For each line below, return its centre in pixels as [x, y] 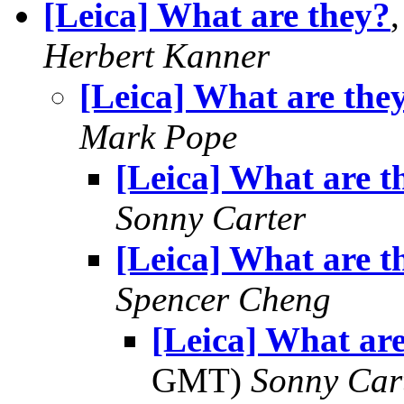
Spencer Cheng [223, 299]
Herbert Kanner [156, 55]
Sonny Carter [211, 218]
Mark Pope [158, 137]
